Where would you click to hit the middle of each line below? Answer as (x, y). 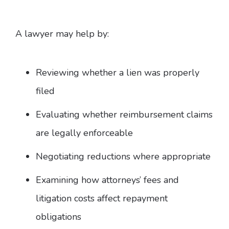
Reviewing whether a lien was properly (118, 73)
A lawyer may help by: (62, 34)
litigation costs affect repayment (102, 199)
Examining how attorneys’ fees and (107, 180)
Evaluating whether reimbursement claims (124, 115)
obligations (59, 217)
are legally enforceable (84, 133)
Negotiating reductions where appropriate (123, 157)
